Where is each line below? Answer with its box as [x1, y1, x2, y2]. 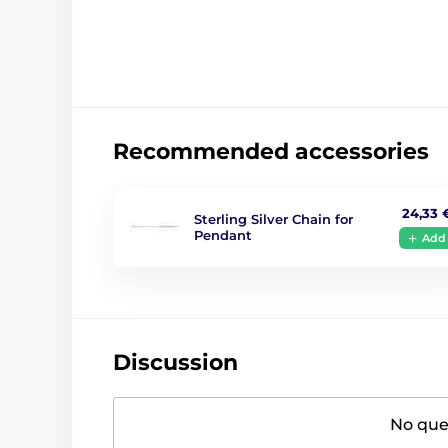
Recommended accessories [113, 137, 429, 165]
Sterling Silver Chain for [194, 210, 353, 227]
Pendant [194, 226, 252, 243]
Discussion [113, 348, 238, 376]
